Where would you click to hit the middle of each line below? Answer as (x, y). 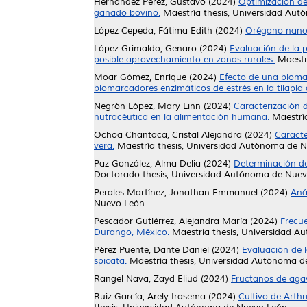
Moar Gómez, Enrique (140, 77)
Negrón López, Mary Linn (147, 106)
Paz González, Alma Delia (147, 164)
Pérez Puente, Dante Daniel (151, 250)
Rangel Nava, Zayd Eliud (146, 279)
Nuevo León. (120, 204)
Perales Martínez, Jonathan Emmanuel (176, 193)
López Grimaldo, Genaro (145, 49)
